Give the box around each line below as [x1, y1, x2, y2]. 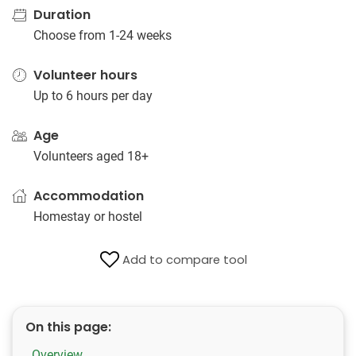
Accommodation [33, 187, 144, 205]
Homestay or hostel [33, 209, 142, 224]
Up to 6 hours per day [33, 88, 153, 103]
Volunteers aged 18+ [33, 149, 149, 164]
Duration [33, 6, 91, 24]
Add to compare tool [122, 252, 247, 268]
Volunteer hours [33, 66, 137, 84]
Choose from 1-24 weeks [33, 28, 172, 43]
